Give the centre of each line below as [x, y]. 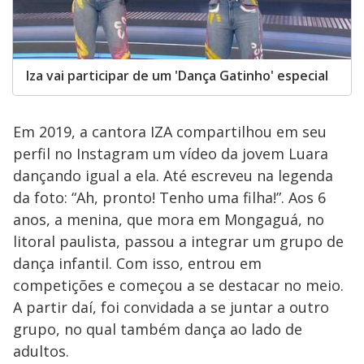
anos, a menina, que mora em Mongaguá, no [169, 220]
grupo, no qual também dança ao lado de [158, 329]
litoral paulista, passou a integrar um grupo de [178, 242]
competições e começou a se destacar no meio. [178, 286]
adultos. [41, 351]
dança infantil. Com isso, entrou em [137, 264]
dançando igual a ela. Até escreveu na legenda [173, 176]
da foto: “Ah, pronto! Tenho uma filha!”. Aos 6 [169, 198]
